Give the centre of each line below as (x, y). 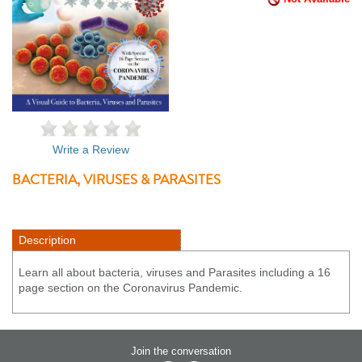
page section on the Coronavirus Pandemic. (130, 287)
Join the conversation (181, 351)
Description (47, 240)
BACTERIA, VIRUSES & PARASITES (116, 179)
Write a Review (90, 149)
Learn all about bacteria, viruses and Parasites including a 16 (175, 272)
